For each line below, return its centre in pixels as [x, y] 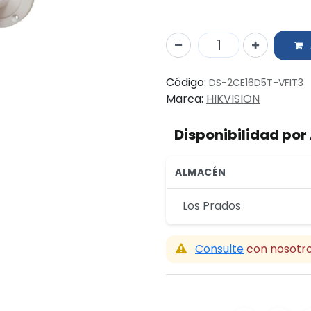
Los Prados [212, 206]
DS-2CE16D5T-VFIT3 [256, 83]
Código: [186, 82]
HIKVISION [233, 99]
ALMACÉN [201, 172]
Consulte [219, 249]
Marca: [185, 99]
